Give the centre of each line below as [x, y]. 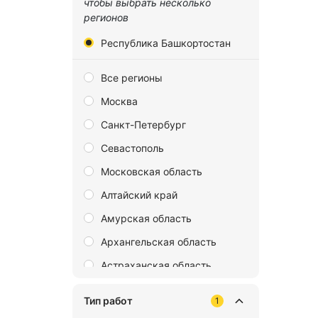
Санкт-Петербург [143, 124]
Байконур [124, 288]
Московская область [152, 171]
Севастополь [132, 148]
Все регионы [132, 77]
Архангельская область [159, 241]
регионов [106, 17]
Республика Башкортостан [166, 43]
